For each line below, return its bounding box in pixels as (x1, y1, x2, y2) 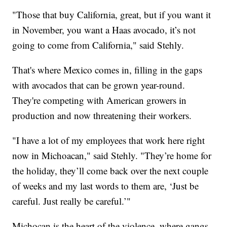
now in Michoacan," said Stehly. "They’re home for (12, 149, 212, 162)
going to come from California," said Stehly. (12, 39, 184, 52)
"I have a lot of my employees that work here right (12, 134, 205, 147)
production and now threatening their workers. (12, 109, 192, 122)
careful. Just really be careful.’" (12, 195, 131, 208)
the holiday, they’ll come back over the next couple (12, 164, 209, 177)
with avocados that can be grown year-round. (12, 79, 185, 92)
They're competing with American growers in (12, 94, 187, 107)
